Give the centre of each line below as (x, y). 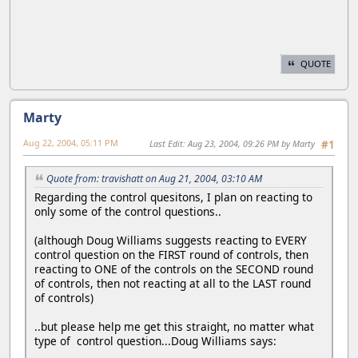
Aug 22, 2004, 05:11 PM (71, 142)
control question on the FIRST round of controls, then (171, 254)
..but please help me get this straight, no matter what (174, 326)
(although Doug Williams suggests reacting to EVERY (171, 240)
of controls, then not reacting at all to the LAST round (173, 283)
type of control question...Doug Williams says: (155, 340)
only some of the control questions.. (128, 211)
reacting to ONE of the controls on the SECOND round (174, 268)
